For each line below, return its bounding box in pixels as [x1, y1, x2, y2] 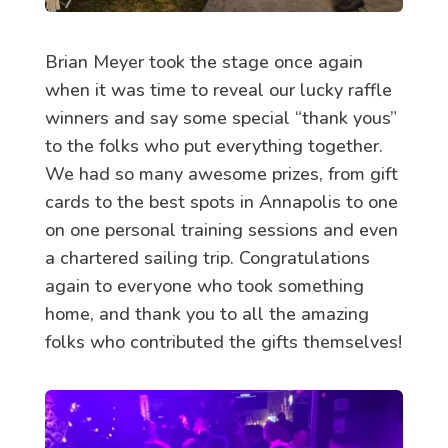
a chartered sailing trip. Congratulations [44, 246, 370, 271]
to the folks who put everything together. [44, 134, 383, 159]
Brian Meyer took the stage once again [44, 50, 363, 75]
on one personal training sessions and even [44, 218, 398, 243]
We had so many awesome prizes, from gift [44, 162, 398, 187]
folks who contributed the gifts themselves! [44, 330, 402, 355]
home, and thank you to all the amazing [44, 302, 369, 327]
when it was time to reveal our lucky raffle [44, 78, 392, 103]
